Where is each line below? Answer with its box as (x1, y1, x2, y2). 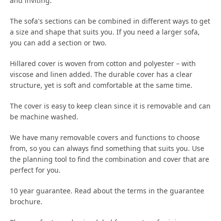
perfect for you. (10, 165, 61, 175)
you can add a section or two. (10, 38, 107, 47)
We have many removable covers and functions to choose (10, 133, 200, 142)
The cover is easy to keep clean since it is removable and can (10, 101, 211, 110)
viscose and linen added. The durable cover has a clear (10, 70, 192, 79)
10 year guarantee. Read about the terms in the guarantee (10, 186, 204, 195)
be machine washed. (10, 112, 78, 121)
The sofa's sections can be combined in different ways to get (10, 16, 210, 26)
